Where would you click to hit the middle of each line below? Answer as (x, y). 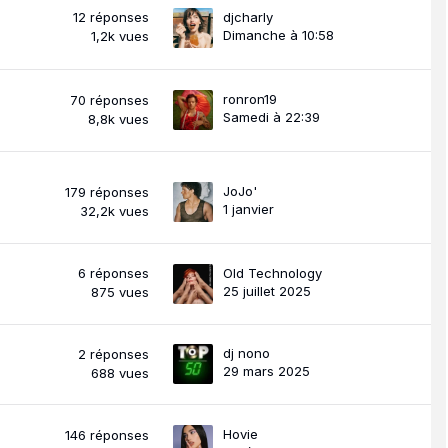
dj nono (246, 352)
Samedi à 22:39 (271, 116)
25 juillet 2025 (267, 290)
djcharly (248, 16)
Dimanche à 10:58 (278, 34)
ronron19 (250, 98)
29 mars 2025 (266, 370)
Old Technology (272, 272)
